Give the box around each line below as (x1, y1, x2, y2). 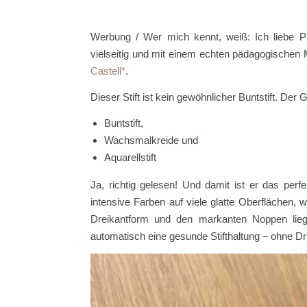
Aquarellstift (104, 151, 156, 163)
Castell (90, 64, 121, 77)
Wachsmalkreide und (104, 134, 198, 146)
